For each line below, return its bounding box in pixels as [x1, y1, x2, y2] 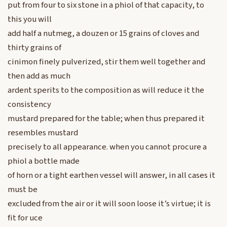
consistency [8, 98, 51, 111]
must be [8, 183, 37, 196]
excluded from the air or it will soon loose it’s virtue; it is [8, 198, 211, 210]
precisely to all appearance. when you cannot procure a [8, 141, 207, 154]
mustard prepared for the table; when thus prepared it [8, 112, 205, 125]
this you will [8, 13, 52, 26]
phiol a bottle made [8, 155, 80, 168]
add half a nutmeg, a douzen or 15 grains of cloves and [8, 27, 199, 40]
